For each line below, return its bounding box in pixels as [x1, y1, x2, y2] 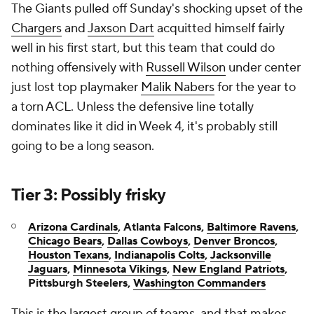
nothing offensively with [11, 60, 146, 76]
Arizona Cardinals [28, 220, 118, 234]
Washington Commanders [133, 276, 266, 290]
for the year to [214, 79, 296, 95]
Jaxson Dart [88, 20, 154, 36]
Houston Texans [28, 248, 109, 262]
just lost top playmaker [11, 79, 141, 95]
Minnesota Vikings [73, 262, 167, 276]
